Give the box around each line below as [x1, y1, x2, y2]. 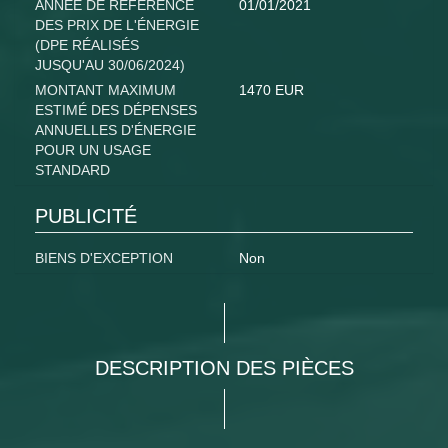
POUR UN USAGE [35, 142, 151, 159]
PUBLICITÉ [35, 205, 137, 228]
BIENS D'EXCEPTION [35, 250, 173, 267]
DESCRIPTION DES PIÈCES [94, 357, 354, 380]
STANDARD [35, 162, 110, 179]
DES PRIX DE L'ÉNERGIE [35, 17, 199, 34]
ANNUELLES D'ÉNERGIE [35, 122, 196, 139]
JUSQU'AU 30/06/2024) [35, 57, 185, 74]
